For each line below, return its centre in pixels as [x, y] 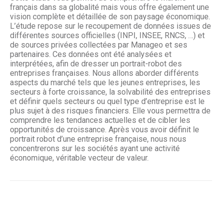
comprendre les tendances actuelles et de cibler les [100, 120]
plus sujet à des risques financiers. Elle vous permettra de [110, 111]
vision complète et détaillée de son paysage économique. [110, 16]
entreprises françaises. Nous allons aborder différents [104, 73]
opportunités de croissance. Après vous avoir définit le [105, 129]
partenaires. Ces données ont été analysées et [91, 54]
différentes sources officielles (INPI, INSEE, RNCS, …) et [107, 35]
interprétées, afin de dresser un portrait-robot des [96, 63]
